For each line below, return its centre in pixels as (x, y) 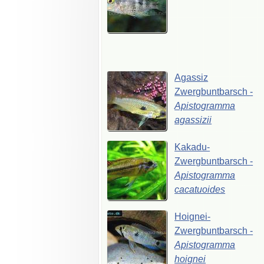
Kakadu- (192, 147)
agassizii (193, 120)
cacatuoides (200, 189)
